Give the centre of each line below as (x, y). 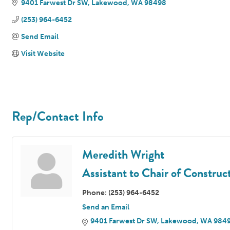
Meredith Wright (123, 154)
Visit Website (43, 53)
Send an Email (106, 207)
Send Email (40, 36)
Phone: (94, 193)
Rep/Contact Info (58, 116)
